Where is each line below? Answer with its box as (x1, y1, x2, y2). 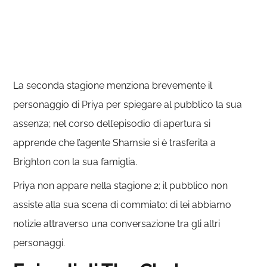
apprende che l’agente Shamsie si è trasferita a (13, 137, 216, 149)
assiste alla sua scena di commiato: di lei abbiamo (13, 199, 232, 211)
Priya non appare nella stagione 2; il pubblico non (13, 180, 228, 192)
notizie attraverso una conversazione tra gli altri (13, 218, 221, 230)
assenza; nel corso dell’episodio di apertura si (13, 118, 211, 130)
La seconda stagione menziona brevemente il (13, 80, 213, 92)
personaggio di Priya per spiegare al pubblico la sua (13, 99, 243, 111)
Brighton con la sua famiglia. (13, 156, 138, 168)
